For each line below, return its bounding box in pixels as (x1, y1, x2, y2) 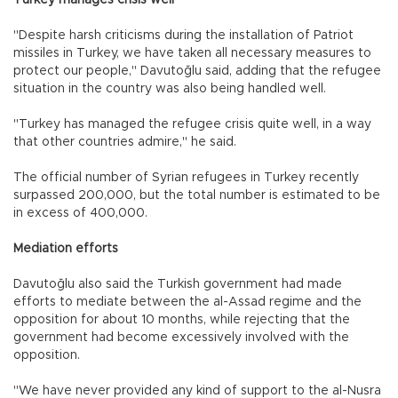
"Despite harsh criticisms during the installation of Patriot (13, 28, 354, 42)
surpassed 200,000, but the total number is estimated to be (13, 188, 380, 202)
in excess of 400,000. (13, 206, 147, 219)
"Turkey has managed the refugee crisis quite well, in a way (13, 117, 371, 131)
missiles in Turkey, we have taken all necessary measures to (13, 46, 371, 60)
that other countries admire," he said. (13, 135, 236, 148)
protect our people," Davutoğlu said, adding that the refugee (13, 64, 381, 77)
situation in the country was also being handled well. (13, 82, 326, 95)
